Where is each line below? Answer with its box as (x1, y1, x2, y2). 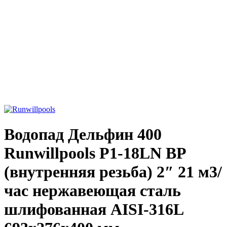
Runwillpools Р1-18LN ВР (4, 143, 186, 162)
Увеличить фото (4, 96, 59, 105)
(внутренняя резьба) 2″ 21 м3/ (4, 162, 222, 181)
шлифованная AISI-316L (4, 200, 183, 218)
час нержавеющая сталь (4, 181, 181, 200)
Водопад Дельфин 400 (4, 125, 162, 143)
